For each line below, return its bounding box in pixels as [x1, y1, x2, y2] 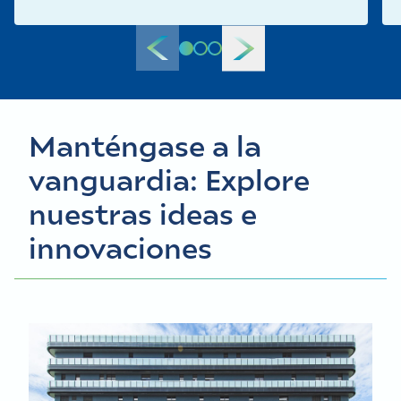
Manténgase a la [29, 126, 261, 164]
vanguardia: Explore [29, 160, 310, 198]
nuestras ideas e [29, 194, 257, 232]
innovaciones [29, 228, 212, 266]
